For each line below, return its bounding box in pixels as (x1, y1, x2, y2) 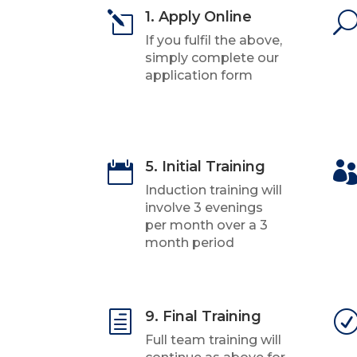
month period (144, 235, 234, 251)
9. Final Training (144, 307, 261, 325)
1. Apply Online (144, 8, 252, 26)
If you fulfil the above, (144, 33, 282, 49)
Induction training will (144, 182, 282, 198)
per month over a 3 (144, 218, 268, 233)
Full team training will (144, 331, 281, 347)
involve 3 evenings (144, 200, 263, 216)
